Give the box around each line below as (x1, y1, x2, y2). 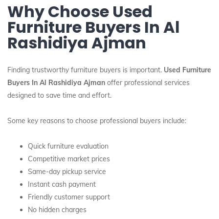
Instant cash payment (28, 180, 96, 189)
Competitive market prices (28, 154, 110, 163)
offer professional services (105, 78, 190, 87)
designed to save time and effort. (7, 91, 111, 100)
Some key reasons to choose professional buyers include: (7, 116, 186, 125)
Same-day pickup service (28, 167, 106, 176)
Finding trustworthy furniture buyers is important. (7, 66, 164, 74)
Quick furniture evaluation (28, 142, 109, 151)
